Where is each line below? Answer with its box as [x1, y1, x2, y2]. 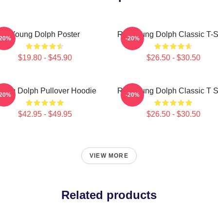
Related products [61, 188, 157, 201]
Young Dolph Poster [10, 30, 80, 38]
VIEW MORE [90, 152, 128, 159]
